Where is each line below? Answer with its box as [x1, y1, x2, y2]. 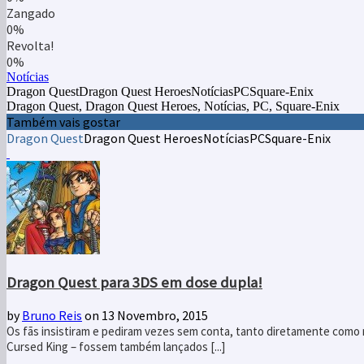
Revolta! [6, 37, 54, 54]
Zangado [6, 5, 55, 22]
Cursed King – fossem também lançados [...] [6, 338, 225, 354]
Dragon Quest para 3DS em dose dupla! [6, 273, 262, 292]
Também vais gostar [6, 114, 120, 131]
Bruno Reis [22, 306, 82, 323]
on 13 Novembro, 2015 [82, 306, 208, 323]
